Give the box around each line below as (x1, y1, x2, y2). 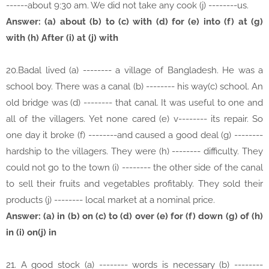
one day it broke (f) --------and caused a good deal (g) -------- (6, 130, 263, 141)
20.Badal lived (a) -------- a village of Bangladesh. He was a (6, 65, 263, 76)
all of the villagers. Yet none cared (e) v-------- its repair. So (6, 113, 263, 125)
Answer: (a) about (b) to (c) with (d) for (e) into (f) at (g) (6, 16, 263, 28)
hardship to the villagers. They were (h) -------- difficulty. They (6, 146, 263, 157)
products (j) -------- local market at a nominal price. (6, 195, 215, 206)
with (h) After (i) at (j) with (6, 32, 118, 44)
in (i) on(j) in (6, 227, 56, 238)
